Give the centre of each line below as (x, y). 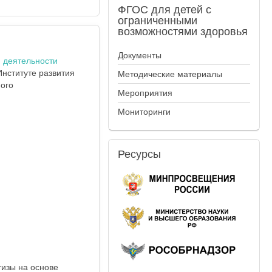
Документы (140, 55)
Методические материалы (170, 74)
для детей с (180, 10)
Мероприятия (145, 93)
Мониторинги (144, 112)
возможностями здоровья (183, 32)
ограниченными (158, 21)
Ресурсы (140, 154)
